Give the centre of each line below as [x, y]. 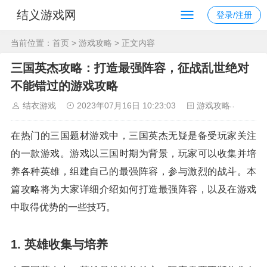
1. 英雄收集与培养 [59, 244]
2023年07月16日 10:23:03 [126, 105]
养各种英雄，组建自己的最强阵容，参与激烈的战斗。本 [133, 171]
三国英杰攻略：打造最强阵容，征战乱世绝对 [130, 68]
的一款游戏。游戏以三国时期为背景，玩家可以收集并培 [133, 153]
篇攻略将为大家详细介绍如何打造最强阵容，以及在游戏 [133, 189]
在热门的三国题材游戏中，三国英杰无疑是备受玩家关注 [133, 136]
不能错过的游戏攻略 [64, 86]
